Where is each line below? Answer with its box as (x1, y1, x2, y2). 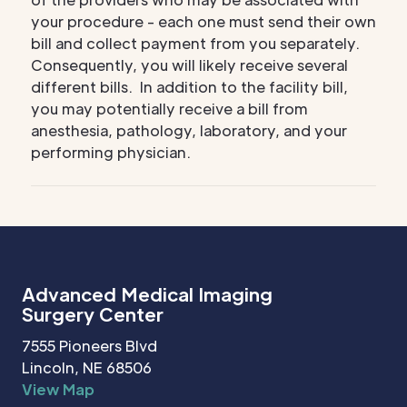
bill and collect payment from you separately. (31, 34, 360, 53)
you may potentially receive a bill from (31, 99, 308, 118)
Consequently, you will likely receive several (31, 55, 348, 74)
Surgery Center (22, 303, 164, 326)
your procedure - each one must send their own (31, 12, 376, 31)
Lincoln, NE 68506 (22, 358, 152, 377)
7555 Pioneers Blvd (22, 336, 157, 355)
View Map (22, 380, 94, 399)
